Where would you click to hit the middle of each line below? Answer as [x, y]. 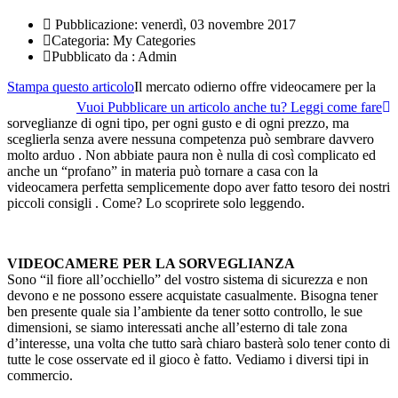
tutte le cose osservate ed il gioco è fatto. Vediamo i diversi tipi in [188, 360]
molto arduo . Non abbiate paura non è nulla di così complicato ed [191, 155]
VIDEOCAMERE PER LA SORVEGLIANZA [151, 264]
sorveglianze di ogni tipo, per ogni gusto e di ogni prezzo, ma [178, 123]
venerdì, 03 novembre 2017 [219, 25]
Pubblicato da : [95, 57]
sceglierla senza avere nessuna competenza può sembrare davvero [191, 139]
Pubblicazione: [96, 25]
